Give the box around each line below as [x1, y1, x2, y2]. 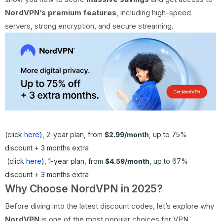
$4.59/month [105, 156, 149, 165]
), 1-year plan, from [41, 156, 105, 165]
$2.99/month [105, 130, 149, 139]
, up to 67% [149, 156, 188, 165]
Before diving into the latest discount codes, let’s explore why [5, 201, 214, 211]
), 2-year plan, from [39, 130, 105, 139]
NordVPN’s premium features [5, 8, 116, 18]
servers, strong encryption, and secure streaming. [5, 21, 174, 31]
